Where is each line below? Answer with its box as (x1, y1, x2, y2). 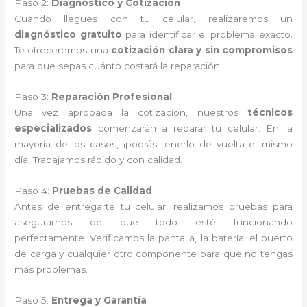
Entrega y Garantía (51, 294, 147, 306)
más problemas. (14, 263, 88, 275)
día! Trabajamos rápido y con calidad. (14, 153, 183, 165)
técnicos (247, 106, 293, 118)
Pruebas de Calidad (52, 184, 153, 196)
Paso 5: (14, 294, 52, 306)
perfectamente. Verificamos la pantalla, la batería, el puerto (14, 232, 293, 243)
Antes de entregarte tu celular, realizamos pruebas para (14, 200, 293, 212)
